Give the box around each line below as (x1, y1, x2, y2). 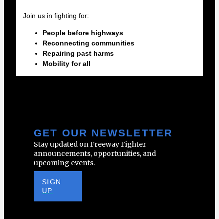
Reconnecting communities (42, 39, 134, 47)
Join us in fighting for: (22, 12, 89, 20)
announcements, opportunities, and (34, 149, 156, 158)
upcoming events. (34, 158, 95, 167)
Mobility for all (42, 60, 90, 67)
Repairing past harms (42, 49, 114, 57)
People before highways (42, 29, 123, 37)
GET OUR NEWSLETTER (34, 127, 173, 138)
